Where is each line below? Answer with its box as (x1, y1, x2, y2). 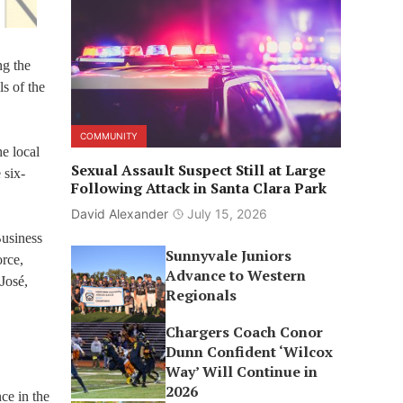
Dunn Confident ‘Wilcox (166, 342, 334, 362)
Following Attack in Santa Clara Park (70, 178, 327, 198)
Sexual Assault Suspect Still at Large (70, 160, 326, 180)
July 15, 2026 (186, 206, 267, 221)
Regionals (166, 285, 237, 305)
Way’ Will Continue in (166, 362, 318, 381)
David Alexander (70, 206, 168, 221)
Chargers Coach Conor (166, 322, 324, 342)
